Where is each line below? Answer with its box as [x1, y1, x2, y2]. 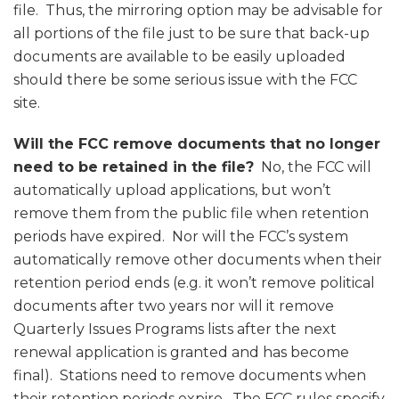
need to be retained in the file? [13, 159, 254, 176]
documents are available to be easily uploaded [13, 48, 346, 66]
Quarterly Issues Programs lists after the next [13, 321, 337, 338]
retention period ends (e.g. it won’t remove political [13, 274, 375, 292]
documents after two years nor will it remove [13, 297, 334, 315]
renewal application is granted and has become [13, 344, 349, 362]
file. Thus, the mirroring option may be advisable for [13, 2, 383, 20]
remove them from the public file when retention [13, 205, 369, 223]
